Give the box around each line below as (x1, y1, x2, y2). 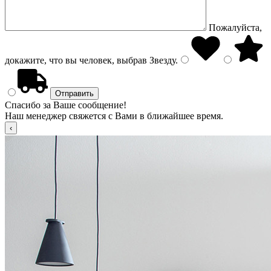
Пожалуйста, (209, 22, 262, 33)
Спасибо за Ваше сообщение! (5, 100, 126, 110)
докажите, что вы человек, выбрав (5, 55, 147, 65)
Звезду (147, 55, 175, 65)
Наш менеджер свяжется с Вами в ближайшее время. (5, 111, 223, 121)
